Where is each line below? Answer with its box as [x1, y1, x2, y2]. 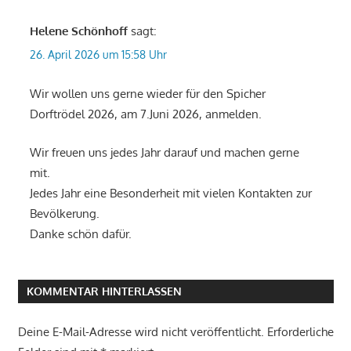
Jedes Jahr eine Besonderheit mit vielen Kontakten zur [29, 185, 312, 201]
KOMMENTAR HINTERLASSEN [26, 284, 182, 299]
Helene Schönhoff [29, 24, 128, 39]
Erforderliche [266, 324, 334, 339]
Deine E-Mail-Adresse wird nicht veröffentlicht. [17, 324, 264, 339]
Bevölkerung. [29, 205, 100, 221]
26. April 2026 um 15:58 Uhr [29, 47, 167, 61]
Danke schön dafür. [29, 226, 132, 241]
